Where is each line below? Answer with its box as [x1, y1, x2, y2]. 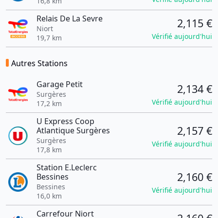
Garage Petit [36, 79, 83, 90]
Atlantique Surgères [36, 125, 110, 136]
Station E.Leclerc [36, 162, 97, 173]
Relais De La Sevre [36, 13, 103, 24]
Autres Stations [11, 58, 68, 69]
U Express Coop [36, 116, 94, 127]
